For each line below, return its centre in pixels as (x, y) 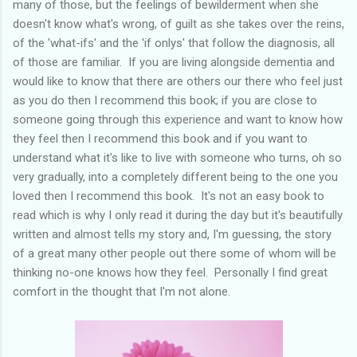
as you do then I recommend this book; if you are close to (165, 100)
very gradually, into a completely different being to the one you (175, 177)
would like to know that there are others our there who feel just (178, 81)
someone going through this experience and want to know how (178, 119)
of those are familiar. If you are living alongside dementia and (174, 62)
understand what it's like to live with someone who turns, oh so (177, 157)
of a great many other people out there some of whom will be (175, 253)
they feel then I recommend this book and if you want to (160, 138)
